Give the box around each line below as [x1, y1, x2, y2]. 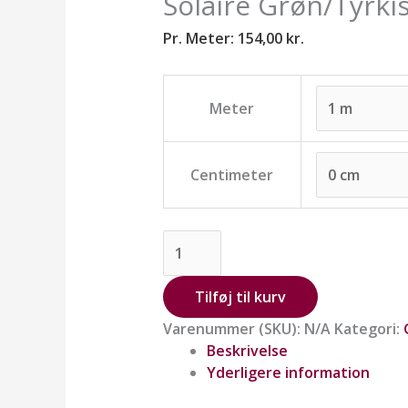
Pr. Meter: [162, 27, 238, 48]
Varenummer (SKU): [162, 318, 304, 339]
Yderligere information [206, 362, 370, 382]
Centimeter [190, 164, 274, 185]
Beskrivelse [206, 340, 288, 361]
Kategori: [333, 318, 403, 339]
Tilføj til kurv [194, 286, 286, 307]
